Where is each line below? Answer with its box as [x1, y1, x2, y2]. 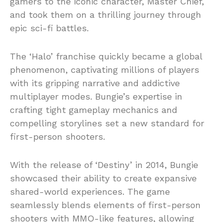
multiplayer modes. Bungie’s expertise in [10, 91, 182, 102]
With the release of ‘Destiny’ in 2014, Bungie [10, 160, 198, 170]
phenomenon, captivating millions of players [10, 64, 199, 75]
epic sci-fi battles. [10, 23, 89, 33]
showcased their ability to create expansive [10, 173, 197, 183]
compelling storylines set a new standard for [10, 118, 204, 128]
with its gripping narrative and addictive [10, 78, 180, 88]
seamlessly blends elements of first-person [10, 200, 201, 210]
